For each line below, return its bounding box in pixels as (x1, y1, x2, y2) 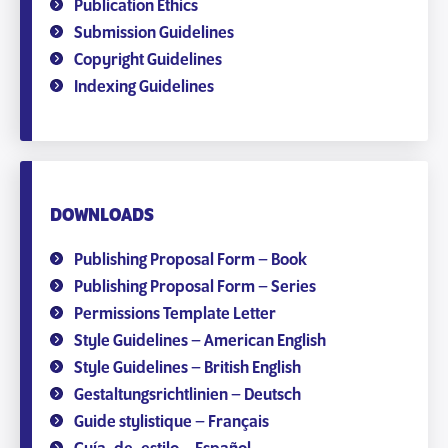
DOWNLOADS (50, 205, 154, 226)
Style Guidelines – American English (74, 331, 326, 351)
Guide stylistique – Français (74, 412, 269, 432)
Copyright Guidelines (74, 50, 222, 70)
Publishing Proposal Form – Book (74, 250, 307, 270)
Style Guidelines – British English (74, 358, 301, 378)
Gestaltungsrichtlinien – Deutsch (74, 385, 301, 405)
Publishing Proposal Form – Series (74, 277, 316, 297)
